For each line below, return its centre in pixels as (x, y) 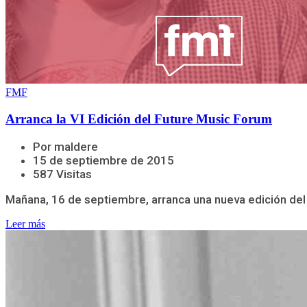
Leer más (25, 223)
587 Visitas (62, 174)
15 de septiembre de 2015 (103, 160)
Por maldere (65, 146)
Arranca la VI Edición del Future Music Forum (139, 119)
